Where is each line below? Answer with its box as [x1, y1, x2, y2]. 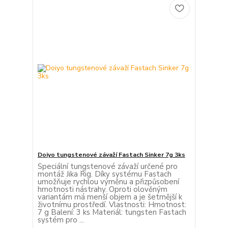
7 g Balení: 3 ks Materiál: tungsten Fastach [37, 207, 186, 218]
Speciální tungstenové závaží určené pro [37, 161, 178, 172]
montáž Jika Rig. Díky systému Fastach [37, 169, 172, 180]
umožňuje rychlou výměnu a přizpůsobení [37, 177, 179, 187]
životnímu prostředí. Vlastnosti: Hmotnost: [37, 199, 186, 210]
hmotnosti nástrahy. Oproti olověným [37, 184, 167, 195]
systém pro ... [37, 215, 84, 225]
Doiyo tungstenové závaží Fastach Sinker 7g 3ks [37, 151, 185, 159]
